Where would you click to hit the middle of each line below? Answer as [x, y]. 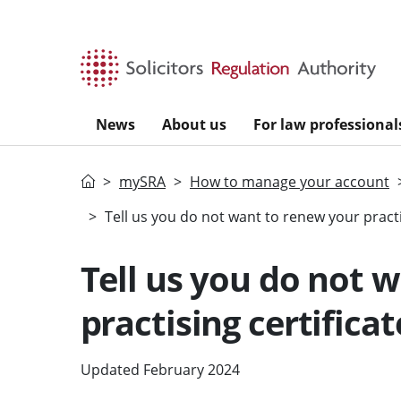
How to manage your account [290, 181]
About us [194, 124]
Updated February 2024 [160, 369]
